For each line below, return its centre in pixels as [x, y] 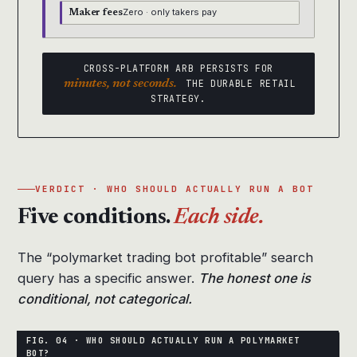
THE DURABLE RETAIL [238, 84]
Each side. [219, 218]
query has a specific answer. [108, 279]
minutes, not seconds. [120, 84]
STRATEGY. [178, 99]
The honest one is [255, 279]
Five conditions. [96, 218]
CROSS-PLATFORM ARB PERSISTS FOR [178, 69]
